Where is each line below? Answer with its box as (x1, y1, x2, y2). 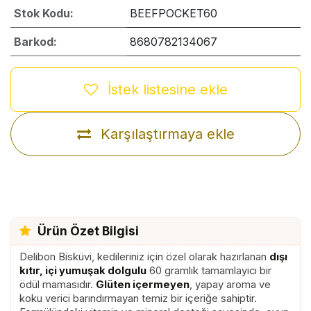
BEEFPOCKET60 (129, 6, 217, 20)
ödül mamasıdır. (19, 278, 96, 291)
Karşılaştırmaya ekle (100, 126, 235, 142)
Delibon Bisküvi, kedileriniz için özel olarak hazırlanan (19, 251, 269, 263)
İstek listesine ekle (107, 81, 228, 98)
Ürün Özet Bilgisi (37, 224, 139, 238)
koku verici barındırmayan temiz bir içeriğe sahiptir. (19, 292, 257, 305)
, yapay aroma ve (190, 278, 271, 291)
